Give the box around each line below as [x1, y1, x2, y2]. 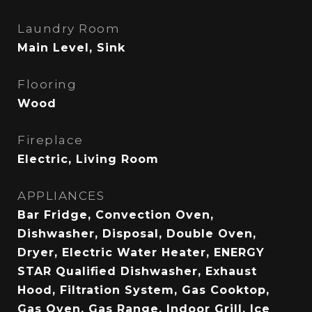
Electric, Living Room [17, 153, 159, 166]
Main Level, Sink [17, 41, 125, 54]
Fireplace [17, 133, 84, 147]
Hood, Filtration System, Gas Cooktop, [17, 283, 270, 297]
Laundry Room [17, 22, 120, 36]
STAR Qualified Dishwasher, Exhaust [17, 265, 257, 278]
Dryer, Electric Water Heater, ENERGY [17, 246, 265, 259]
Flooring [17, 77, 77, 91]
